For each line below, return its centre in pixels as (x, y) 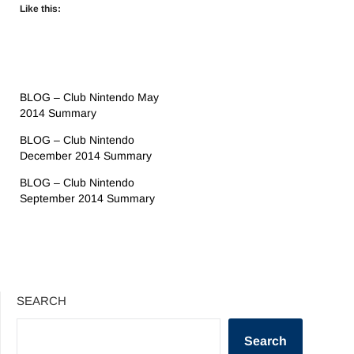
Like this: (40, 8)
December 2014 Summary (86, 155)
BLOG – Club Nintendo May (89, 97)
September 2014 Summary (87, 198)
